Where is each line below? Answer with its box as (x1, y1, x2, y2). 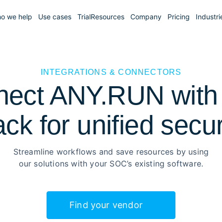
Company (130, 12, 162, 21)
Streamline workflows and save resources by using (13, 147, 209, 157)
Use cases (38, 12, 71, 21)
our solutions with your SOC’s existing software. (18, 159, 204, 168)
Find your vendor (69, 200, 143, 210)
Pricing (167, 12, 190, 21)
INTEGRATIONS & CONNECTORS (40, 68, 182, 76)
